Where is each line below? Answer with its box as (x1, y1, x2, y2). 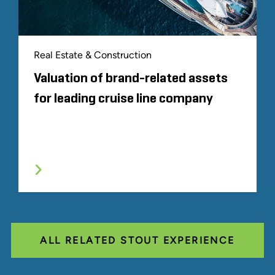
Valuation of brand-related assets (34, 72, 228, 86)
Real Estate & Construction (34, 49, 152, 61)
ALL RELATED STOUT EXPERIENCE (40, 234, 235, 247)
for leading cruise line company (34, 92, 213, 106)
